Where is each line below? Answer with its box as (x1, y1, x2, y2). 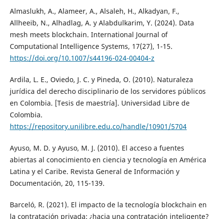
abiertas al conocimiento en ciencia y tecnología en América (9, 155, 206, 165)
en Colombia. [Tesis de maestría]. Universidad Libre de (9, 98, 190, 108)
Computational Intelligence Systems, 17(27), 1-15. (9, 42, 173, 51)
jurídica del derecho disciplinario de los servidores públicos (9, 87, 206, 96)
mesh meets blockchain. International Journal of (9, 30, 168, 40)
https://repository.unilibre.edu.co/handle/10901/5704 (9, 122, 187, 131)
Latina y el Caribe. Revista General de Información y (9, 167, 179, 176)
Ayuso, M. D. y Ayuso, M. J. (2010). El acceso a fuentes (9, 143, 184, 153)
